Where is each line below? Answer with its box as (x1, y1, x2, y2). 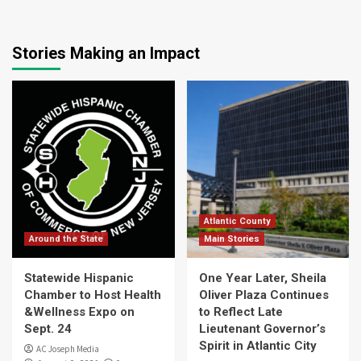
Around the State (29, 234, 103, 244)
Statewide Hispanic (24, 271, 134, 285)
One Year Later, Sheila (198, 271, 326, 285)
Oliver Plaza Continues (198, 288, 329, 302)
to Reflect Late (198, 305, 283, 319)
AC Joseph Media (36, 343, 99, 355)
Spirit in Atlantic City (198, 338, 317, 353)
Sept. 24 (24, 322, 72, 336)
